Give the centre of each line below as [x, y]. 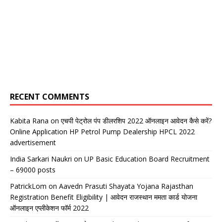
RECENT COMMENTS [50, 97]
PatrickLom [28, 186]
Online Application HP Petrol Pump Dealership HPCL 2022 [102, 132]
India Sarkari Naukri [41, 159]
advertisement [33, 143]
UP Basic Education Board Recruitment [147, 159]
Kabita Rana [29, 121]
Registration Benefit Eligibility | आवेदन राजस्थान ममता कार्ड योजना [104, 197]
